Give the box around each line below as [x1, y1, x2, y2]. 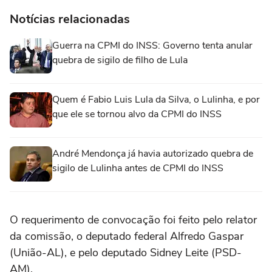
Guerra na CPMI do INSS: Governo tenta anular [52, 39, 253, 52]
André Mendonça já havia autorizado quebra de [52, 147, 253, 160]
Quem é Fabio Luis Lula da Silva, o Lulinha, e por [52, 93, 260, 106]
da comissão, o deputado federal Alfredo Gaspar [10, 229, 243, 243]
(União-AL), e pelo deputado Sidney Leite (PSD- [10, 245, 242, 260]
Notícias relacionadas [10, 11, 130, 27]
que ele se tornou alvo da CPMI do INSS [52, 107, 222, 121]
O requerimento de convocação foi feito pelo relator [10, 212, 257, 227]
